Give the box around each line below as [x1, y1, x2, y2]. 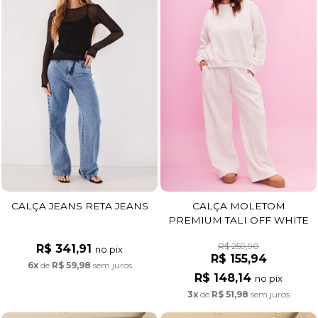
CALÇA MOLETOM [192, 200, 285, 212]
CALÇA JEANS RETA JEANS [11, 200, 148, 212]
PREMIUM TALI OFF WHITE [168, 214, 309, 226]
